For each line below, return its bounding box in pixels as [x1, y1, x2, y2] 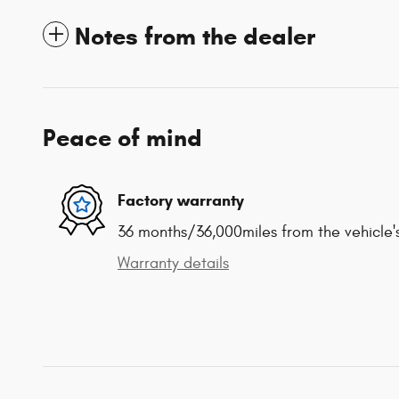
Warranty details [118, 253, 229, 273]
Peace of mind [43, 122, 202, 153]
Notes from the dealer [75, 20, 315, 52]
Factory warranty [118, 191, 244, 210]
